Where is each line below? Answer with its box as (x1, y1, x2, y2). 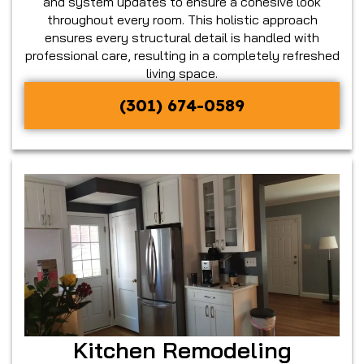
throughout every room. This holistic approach (46, 11, 318, 28)
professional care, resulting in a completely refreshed (24, 46, 340, 63)
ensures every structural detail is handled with (45, 28, 319, 45)
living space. (146, 64, 218, 81)
